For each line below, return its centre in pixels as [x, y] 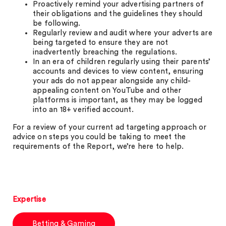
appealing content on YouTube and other [107, 91]
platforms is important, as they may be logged [118, 100]
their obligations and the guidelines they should [118, 14]
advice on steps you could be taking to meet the [99, 137]
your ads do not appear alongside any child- [112, 81]
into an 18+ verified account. [83, 110]
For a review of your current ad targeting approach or [110, 127]
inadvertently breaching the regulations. [105, 52]
